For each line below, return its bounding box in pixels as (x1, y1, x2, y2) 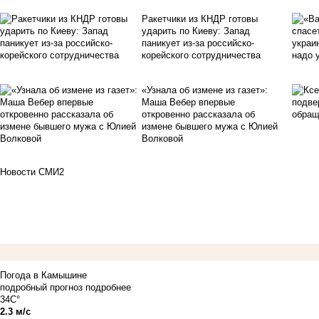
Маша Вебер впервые (142, 97, 236, 108)
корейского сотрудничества (142, 50, 261, 61)
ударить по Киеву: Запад (142, 26, 251, 37)
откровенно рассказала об (142, 109, 256, 120)
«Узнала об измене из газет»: (142, 85, 268, 96)
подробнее (85, 282, 131, 293)
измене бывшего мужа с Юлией (142, 121, 278, 132)
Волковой (142, 133, 184, 145)
